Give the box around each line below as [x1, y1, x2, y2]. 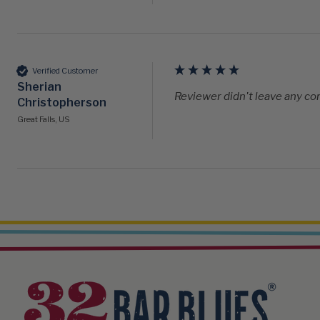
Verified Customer [32, 65, 98, 76]
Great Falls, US [17, 114, 70, 125]
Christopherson [17, 96, 106, 110]
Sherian [17, 80, 61, 94]
